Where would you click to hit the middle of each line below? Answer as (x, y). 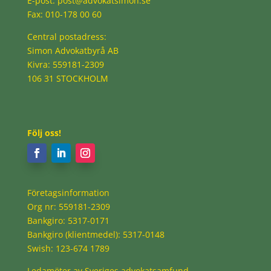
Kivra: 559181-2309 (65, 65)
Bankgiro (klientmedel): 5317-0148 (96, 235)
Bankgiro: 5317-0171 (68, 221)
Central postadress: (67, 37)
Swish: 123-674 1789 (68, 249)
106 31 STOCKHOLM (67, 79)
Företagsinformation (68, 193)
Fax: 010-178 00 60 (64, 15)
